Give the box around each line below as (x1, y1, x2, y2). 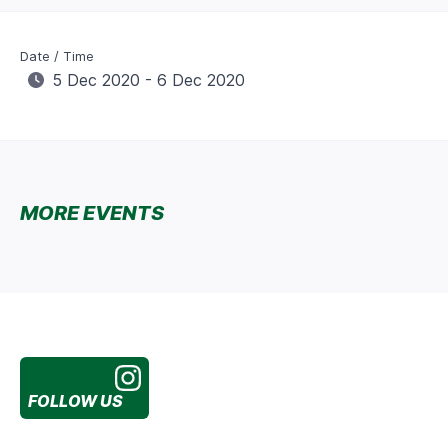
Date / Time (20, 48, 94, 65)
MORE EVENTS (20, 201, 164, 226)
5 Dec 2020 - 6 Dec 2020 (52, 70, 245, 91)
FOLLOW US (28, 391, 123, 412)
